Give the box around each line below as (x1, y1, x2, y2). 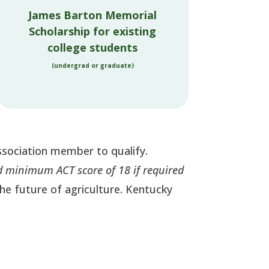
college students (47, 40, 138, 55)
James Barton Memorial (28, 8, 157, 23)
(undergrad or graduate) (51, 61, 134, 70)
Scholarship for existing (29, 24, 157, 39)
